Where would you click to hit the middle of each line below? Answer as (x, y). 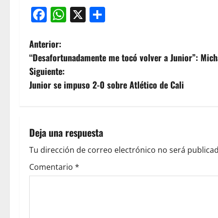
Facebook (82, 14)
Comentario (52, 167)
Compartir (142, 14)
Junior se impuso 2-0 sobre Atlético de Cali (107, 85)
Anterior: (45, 44)
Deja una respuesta (66, 132)
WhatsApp (104, 14)
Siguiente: (47, 71)
